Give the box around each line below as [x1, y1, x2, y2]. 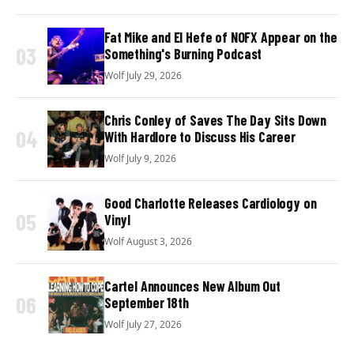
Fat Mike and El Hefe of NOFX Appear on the [104, 28, 337, 47]
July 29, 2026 [126, 68, 182, 82]
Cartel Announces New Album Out [104, 277, 281, 296]
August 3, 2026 [126, 234, 192, 248]
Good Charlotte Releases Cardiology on [104, 194, 317, 213]
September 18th [104, 294, 189, 312]
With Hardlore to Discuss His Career [104, 128, 296, 146]
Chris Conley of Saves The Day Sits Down [104, 111, 326, 130]
